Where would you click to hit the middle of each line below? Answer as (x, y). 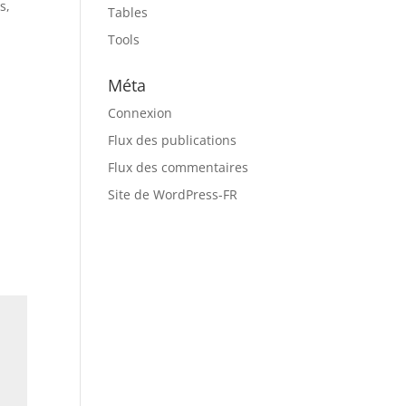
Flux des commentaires (179, 167)
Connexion (140, 113)
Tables (128, 12)
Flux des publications (173, 140)
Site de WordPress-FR (173, 194)
